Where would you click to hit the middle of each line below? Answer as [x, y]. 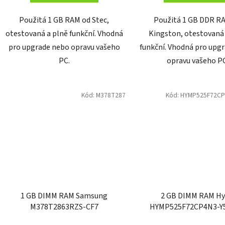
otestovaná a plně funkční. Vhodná [64, 34]
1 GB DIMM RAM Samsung [64, 196]
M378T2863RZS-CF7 [64, 207]
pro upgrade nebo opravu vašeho [64, 47]
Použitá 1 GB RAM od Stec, [64, 20]
